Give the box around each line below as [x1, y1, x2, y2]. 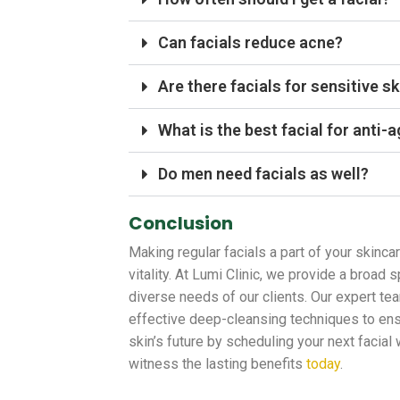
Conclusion [129, 211, 234, 237]
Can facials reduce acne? [158, 33, 344, 53]
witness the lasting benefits [129, 355, 304, 373]
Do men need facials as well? [158, 164, 370, 184]
